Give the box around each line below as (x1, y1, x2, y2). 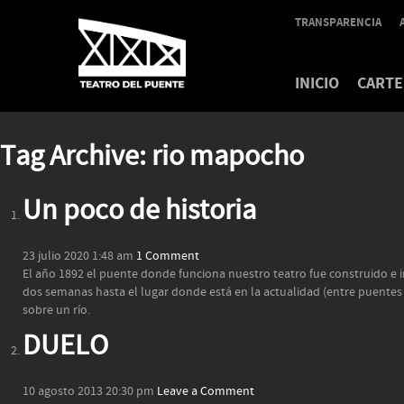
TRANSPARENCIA (295, 14, 381, 31)
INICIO (295, 72, 339, 95)
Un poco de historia (23, 192, 256, 230)
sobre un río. (23, 302, 90, 318)
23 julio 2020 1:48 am (23, 248, 133, 264)
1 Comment (136, 248, 199, 264)
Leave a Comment (157, 383, 254, 399)
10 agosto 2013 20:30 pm (23, 383, 154, 399)
